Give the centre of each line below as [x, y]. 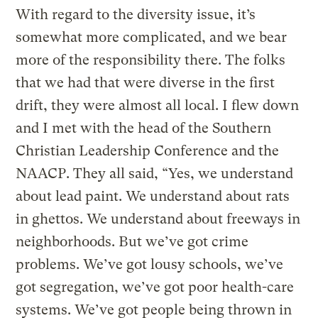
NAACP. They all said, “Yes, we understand [155, 173]
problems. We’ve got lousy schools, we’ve [150, 264]
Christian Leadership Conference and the [148, 150]
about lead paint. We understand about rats [153, 196]
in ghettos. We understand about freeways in [158, 219]
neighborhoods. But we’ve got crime [132, 241]
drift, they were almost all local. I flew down [158, 105]
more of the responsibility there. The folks [151, 60]
